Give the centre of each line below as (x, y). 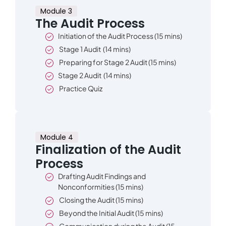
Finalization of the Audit (108, 150)
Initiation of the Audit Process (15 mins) (120, 36)
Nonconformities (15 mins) (101, 187)
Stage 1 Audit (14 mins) (94, 49)
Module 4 (57, 137)
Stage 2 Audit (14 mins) (95, 75)
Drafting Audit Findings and (102, 176)
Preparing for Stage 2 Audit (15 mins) (117, 62)
